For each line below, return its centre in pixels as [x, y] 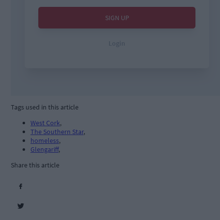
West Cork [45, 123]
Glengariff [44, 150]
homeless [45, 141]
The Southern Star [57, 132]
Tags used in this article [45, 107]
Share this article [35, 165]
